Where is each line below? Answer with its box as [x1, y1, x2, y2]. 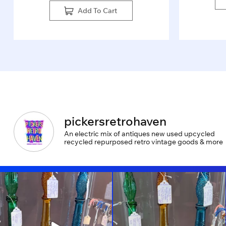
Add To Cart [78, 6, 118, 15]
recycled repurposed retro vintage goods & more [64, 137, 223, 146]
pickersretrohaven [64, 113, 166, 129]
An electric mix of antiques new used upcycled [64, 129, 215, 138]
